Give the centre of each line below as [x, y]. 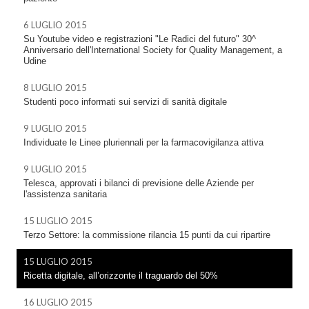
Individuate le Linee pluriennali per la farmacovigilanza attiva [143, 142]
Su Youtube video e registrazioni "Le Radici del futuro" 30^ [140, 39]
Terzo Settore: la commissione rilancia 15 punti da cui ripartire [147, 235]
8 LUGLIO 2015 [55, 87]
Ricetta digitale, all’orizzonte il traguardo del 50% [121, 275]
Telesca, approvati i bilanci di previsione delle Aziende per [139, 183]
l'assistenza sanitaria [65, 194]
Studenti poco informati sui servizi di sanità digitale [125, 101]
